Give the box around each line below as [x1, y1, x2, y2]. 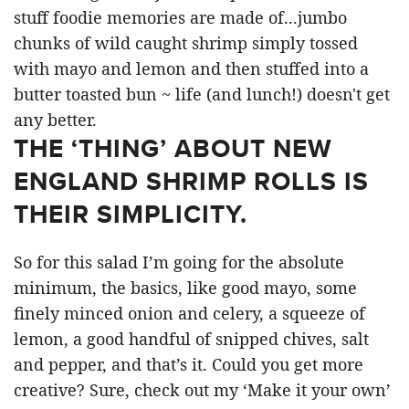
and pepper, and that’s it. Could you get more [14, 353, 363, 376]
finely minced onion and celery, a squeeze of [14, 302, 365, 325]
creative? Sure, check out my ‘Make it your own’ [14, 379, 391, 402]
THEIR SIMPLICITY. [14, 195, 247, 234]
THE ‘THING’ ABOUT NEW [14, 130, 332, 168]
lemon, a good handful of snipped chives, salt [14, 328, 369, 351]
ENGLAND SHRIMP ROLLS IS [14, 163, 369, 201]
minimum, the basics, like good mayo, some [14, 277, 357, 299]
